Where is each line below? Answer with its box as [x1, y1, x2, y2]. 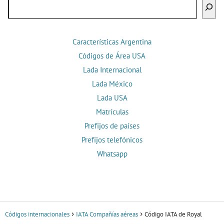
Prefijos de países [84, 121, 139, 131]
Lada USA [96, 93, 127, 103]
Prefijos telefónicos [81, 135, 142, 145]
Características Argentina [72, 37, 151, 47]
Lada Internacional [82, 65, 141, 75]
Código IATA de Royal [144, 210, 202, 219]
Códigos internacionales [5, 210, 69, 219]
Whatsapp [96, 149, 127, 159]
